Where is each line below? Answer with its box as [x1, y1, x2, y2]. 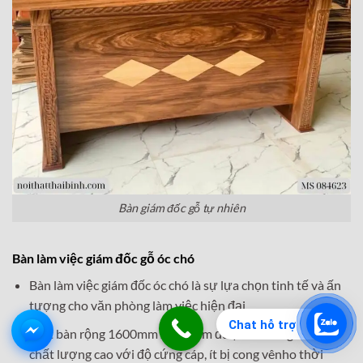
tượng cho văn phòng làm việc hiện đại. [28, 297, 248, 314]
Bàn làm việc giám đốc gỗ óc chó [12, 250, 194, 267]
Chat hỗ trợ [228, 318, 296, 332]
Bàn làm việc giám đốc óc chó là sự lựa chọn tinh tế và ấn [28, 277, 341, 293]
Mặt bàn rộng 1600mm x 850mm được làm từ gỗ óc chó [28, 325, 339, 341]
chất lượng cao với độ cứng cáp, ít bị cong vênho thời [28, 345, 323, 361]
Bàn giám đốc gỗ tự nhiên [117, 201, 246, 216]
